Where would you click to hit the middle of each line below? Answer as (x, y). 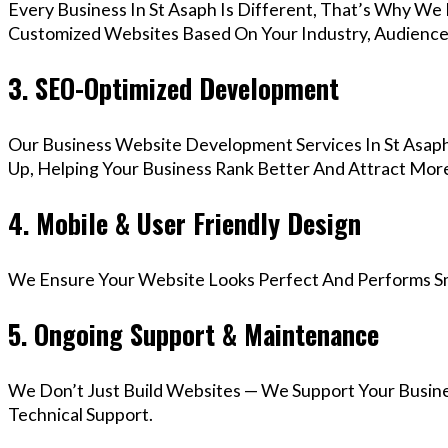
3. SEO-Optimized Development (173, 88)
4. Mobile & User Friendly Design (184, 223)
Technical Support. (80, 413)
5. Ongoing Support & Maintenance (193, 334)
